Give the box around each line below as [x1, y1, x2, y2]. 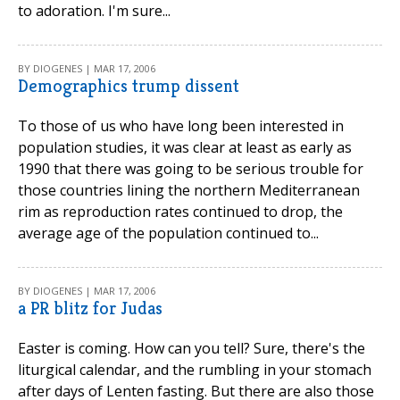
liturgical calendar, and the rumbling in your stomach [18, 360, 371, 379]
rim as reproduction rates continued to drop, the [18, 202, 343, 221]
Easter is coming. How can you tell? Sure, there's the [18, 338, 365, 358]
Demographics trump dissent [18, 75, 239, 97]
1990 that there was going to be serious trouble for [18, 159, 363, 179]
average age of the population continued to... [18, 223, 319, 243]
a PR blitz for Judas [18, 297, 162, 320]
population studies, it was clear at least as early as [18, 137, 352, 157]
